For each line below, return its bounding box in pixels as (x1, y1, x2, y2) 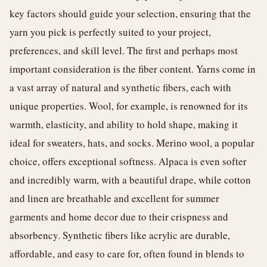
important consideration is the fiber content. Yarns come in (10, 62, 256, 76)
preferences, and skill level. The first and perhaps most (10, 44, 238, 57)
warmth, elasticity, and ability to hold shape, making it (10, 117, 238, 131)
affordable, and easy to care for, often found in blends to (10, 247, 244, 260)
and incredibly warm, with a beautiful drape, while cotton (10, 173, 251, 187)
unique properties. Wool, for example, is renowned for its (10, 99, 248, 113)
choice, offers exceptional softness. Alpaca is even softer (10, 154, 247, 168)
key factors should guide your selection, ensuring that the (10, 7, 251, 20)
